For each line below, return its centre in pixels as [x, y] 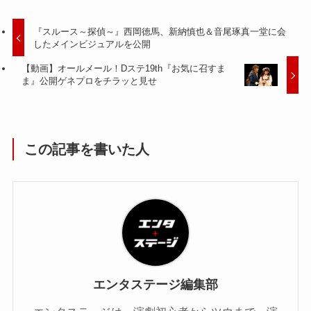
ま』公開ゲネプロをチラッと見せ [90, 81]
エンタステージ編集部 [155, 284]
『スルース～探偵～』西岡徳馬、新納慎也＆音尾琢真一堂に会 [160, 31]
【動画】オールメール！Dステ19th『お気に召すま [124, 69]
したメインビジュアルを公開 [92, 44]
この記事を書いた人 [87, 150]
